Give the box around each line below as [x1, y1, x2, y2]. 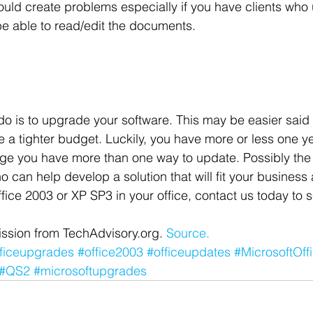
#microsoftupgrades [34, 263, 147, 279]
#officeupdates [147, 244, 231, 260]
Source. [166, 225, 210, 241]
